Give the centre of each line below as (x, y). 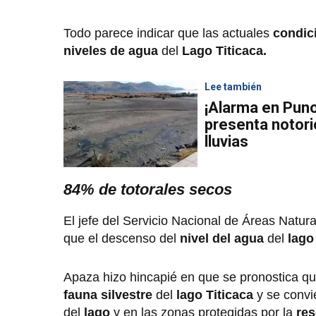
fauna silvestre (110, 295)
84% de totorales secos (148, 190)
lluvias (226, 142)
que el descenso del (122, 239)
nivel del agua (222, 239)
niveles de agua (111, 51)
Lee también (233, 87)
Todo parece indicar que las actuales (168, 34)
